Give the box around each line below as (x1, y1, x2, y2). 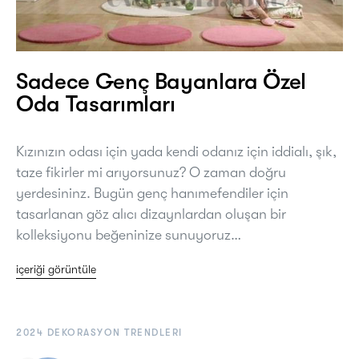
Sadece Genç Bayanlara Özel (16, 69, 306, 95)
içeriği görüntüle (16, 263, 96, 276)
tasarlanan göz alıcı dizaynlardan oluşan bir (16, 206, 286, 222)
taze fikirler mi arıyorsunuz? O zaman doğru (16, 164, 286, 180)
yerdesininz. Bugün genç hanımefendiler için (16, 185, 288, 201)
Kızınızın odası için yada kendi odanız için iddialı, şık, (16, 143, 337, 159)
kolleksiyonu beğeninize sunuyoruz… (16, 227, 241, 243)
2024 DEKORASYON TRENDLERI (16, 327, 183, 338)
